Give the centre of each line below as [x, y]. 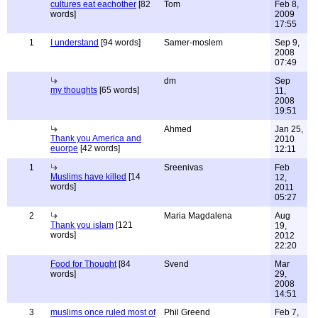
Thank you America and [96, 138]
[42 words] [99, 148]
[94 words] [120, 43]
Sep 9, [287, 43]
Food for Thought [83, 264]
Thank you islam [82, 225]
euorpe [64, 148]
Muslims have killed [88, 177]
